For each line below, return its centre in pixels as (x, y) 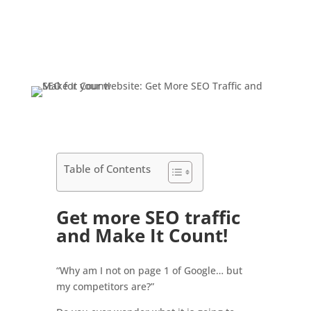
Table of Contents (107, 169)
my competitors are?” (105, 286)
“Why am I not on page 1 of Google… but (149, 270)
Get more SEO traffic (148, 217)
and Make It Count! (142, 235)
